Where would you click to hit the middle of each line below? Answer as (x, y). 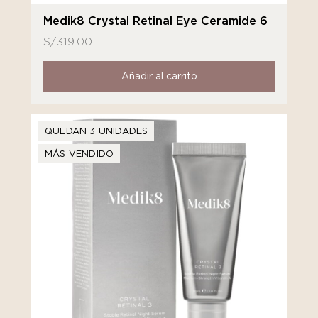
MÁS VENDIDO (79, 154)
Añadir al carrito (159, 76)
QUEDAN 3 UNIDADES (97, 131)
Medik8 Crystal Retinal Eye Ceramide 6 (155, 21)
